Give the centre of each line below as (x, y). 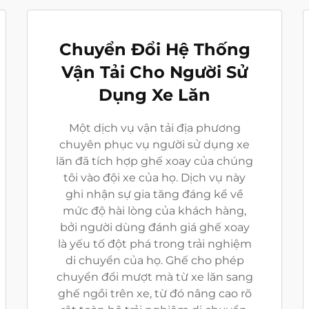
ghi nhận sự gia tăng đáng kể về (154, 194)
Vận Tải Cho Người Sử (154, 72)
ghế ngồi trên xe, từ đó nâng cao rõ (154, 293)
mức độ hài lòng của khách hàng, (154, 211)
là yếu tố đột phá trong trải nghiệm (154, 244)
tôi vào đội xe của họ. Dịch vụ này (154, 178)
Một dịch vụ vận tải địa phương (154, 128)
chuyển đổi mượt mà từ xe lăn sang (154, 277)
